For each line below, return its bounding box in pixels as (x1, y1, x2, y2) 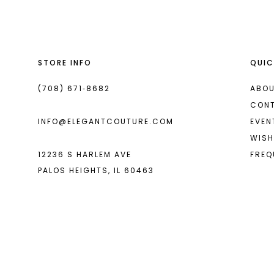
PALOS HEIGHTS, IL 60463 (38, 165, 154, 176)
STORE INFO (38, 57, 92, 68)
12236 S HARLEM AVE (38, 149, 131, 160)
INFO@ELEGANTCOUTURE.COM (38, 116, 174, 127)
